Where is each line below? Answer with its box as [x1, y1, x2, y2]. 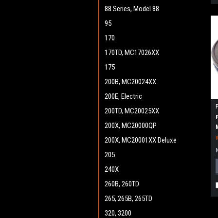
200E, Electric [105, 92, 142, 101]
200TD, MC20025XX [105, 107, 159, 115]
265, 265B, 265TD [105, 194, 152, 203]
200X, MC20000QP [105, 121, 157, 130]
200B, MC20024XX [105, 77, 156, 86]
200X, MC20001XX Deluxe [105, 136, 177, 145]
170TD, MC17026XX [105, 48, 159, 57]
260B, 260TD [105, 180, 139, 188]
